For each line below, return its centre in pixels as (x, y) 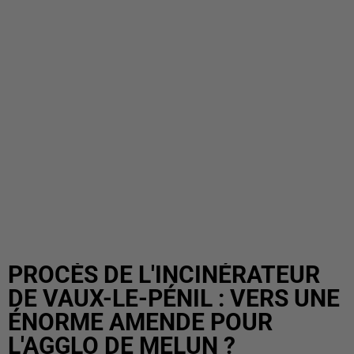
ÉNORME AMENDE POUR (140, 322)
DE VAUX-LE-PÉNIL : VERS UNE (174, 298)
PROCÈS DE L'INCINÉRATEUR (164, 275)
